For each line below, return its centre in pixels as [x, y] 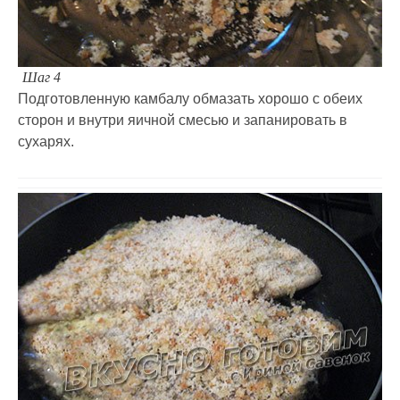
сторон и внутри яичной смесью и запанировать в [183, 121]
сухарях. [46, 142]
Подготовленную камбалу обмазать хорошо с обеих [190, 99]
